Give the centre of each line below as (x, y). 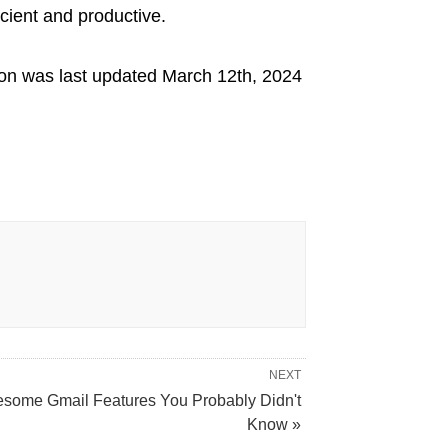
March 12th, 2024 (231, 76)
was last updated (89, 76)
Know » (274, 425)
